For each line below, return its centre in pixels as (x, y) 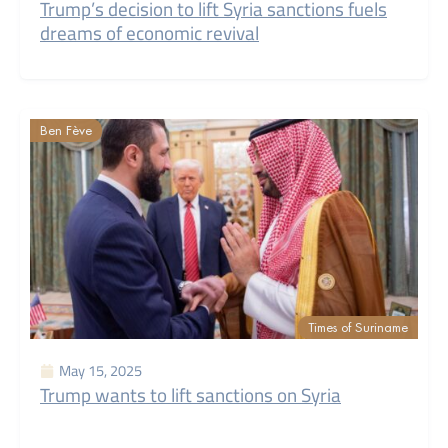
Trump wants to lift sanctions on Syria (190, 395)
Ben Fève (66, 130)
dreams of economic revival (149, 33)
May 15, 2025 (100, 370)
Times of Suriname (358, 327)
